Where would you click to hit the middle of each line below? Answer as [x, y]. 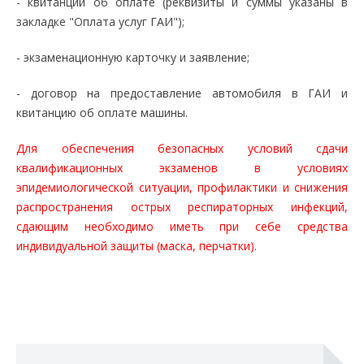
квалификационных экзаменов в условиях [182, 168]
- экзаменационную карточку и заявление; [133, 57]
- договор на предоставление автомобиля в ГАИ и [182, 93]
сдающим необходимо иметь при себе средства [182, 226]
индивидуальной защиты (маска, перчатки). [136, 246]
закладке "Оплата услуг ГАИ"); [100, 22]
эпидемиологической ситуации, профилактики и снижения [182, 187]
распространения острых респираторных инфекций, [182, 207]
